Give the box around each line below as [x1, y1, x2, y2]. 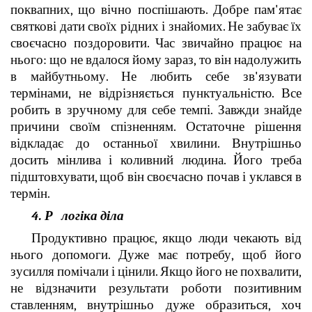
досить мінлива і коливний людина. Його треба [10, 152, 302, 168]
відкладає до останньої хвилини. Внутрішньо [10, 135, 302, 151]
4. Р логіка [31, 208, 97, 224]
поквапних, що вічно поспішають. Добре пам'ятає [10, 1, 302, 17]
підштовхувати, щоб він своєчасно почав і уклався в [10, 169, 302, 185]
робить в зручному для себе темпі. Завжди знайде [10, 102, 302, 118]
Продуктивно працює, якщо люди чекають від [31, 230, 302, 246]
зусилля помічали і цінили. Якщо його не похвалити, [10, 263, 302, 279]
